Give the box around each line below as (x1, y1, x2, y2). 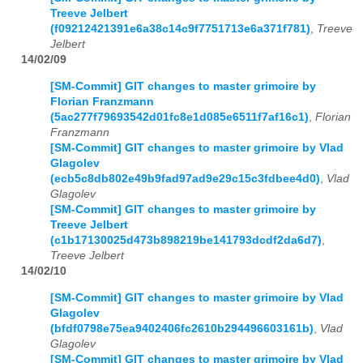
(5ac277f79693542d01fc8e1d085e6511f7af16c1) (50, 110, 309, 123)
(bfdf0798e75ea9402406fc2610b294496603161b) (50, 322, 314, 335)
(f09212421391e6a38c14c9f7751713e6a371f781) (50, 23, 310, 36)
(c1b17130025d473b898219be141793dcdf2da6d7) (50, 233, 322, 246)
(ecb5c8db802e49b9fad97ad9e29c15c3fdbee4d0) (50, 172, 320, 185)
